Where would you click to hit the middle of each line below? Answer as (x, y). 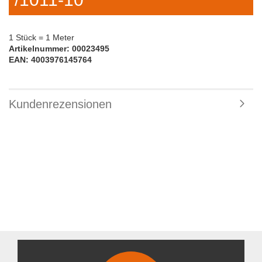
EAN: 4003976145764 (50, 60)
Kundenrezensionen (60, 104)
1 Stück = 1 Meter (42, 37)
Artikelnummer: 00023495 (59, 49)
